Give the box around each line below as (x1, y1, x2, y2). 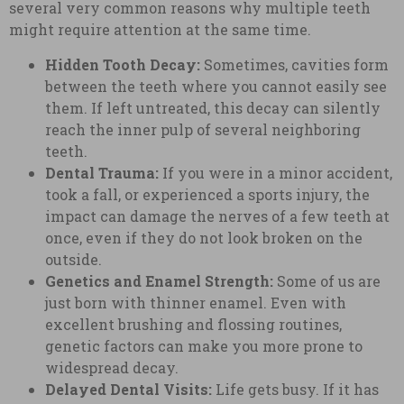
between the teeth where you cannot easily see (45, 76, 387, 96)
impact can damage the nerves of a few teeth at (45, 206, 390, 225)
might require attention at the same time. (9, 20, 311, 40)
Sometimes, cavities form (200, 54, 389, 74)
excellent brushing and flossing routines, (45, 314, 342, 334)
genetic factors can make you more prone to (45, 335, 363, 355)
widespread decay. (45, 357, 179, 377)
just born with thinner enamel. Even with (45, 292, 346, 312)
